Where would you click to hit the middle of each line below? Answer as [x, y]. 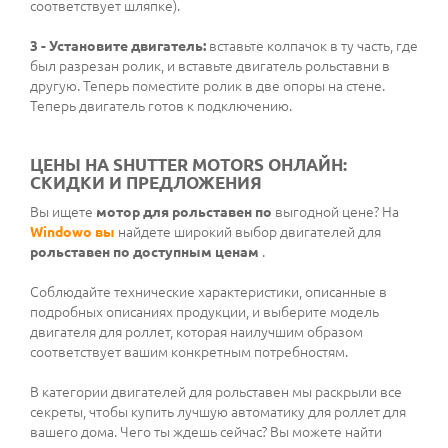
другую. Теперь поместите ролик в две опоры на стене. [207, 86]
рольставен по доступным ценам [144, 252]
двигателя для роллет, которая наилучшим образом [196, 332]
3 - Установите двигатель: [118, 46]
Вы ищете [63, 212]
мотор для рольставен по [184, 212]
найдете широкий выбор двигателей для [248, 232]
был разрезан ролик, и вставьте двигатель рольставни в [210, 66]
